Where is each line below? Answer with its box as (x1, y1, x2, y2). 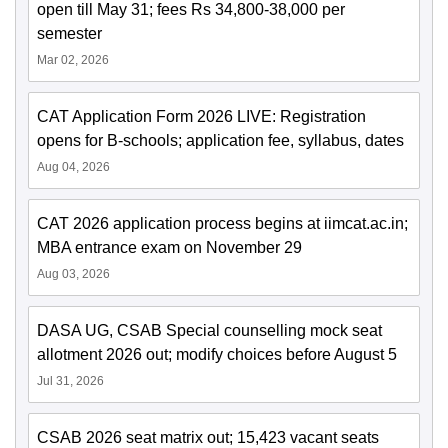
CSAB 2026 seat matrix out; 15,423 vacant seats (37, 428, 379, 446)
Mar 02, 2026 (37, 52, 109, 67)
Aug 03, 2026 (37, 266, 110, 281)
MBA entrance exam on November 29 (37, 238, 302, 256)
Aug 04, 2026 (37, 159, 110, 174)
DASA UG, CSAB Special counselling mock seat (37, 321, 382, 339)
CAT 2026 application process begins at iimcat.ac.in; (37, 214, 408, 232)
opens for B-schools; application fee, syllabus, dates (37, 131, 404, 149)
